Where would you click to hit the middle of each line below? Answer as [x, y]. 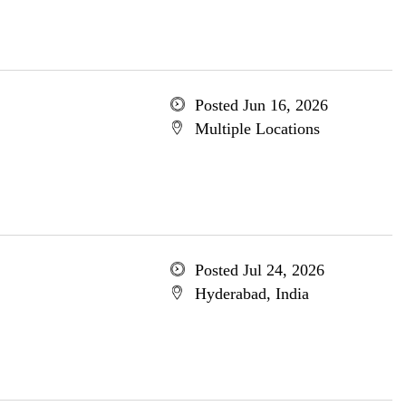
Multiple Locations [257, 129]
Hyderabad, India [251, 294]
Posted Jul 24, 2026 [259, 270]
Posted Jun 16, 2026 [261, 105]
